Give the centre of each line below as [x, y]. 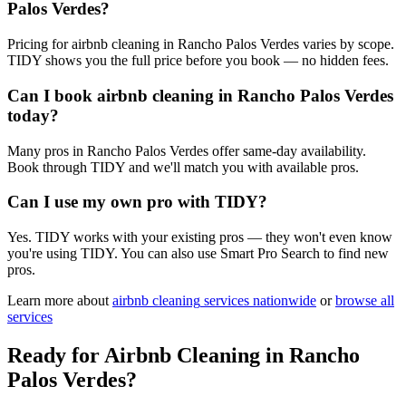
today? [33, 115]
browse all [365, 301]
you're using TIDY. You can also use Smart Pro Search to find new [198, 254]
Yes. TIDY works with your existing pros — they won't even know [200, 237]
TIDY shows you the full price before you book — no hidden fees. [198, 61]
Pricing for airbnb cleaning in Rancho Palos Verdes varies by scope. [201, 44]
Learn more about [58, 301]
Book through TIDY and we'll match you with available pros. [183, 167]
